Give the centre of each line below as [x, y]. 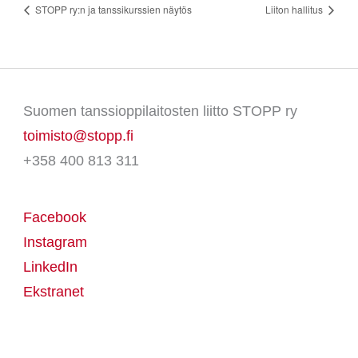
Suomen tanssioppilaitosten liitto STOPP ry [160, 111]
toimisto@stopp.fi [78, 136]
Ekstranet [53, 292]
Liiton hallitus [296, 10]
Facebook [54, 218]
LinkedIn [50, 267]
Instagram [55, 243]
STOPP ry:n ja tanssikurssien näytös [112, 10]
